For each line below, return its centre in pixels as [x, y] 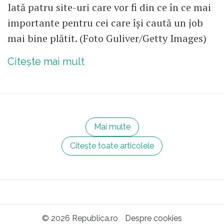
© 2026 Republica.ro [80, 218]
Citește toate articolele [112, 145]
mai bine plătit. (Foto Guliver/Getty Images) [107, 38]
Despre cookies [153, 218]
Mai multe [112, 126]
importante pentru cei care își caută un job [105, 22]
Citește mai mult [46, 61]
